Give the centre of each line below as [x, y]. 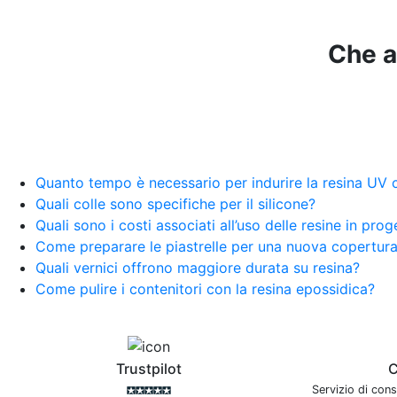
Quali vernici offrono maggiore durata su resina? [198, 267]
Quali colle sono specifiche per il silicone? [175, 203]
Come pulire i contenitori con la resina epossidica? [205, 288]
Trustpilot [149, 369]
